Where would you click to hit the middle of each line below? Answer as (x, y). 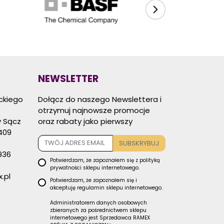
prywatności (66, 168)
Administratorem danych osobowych (98, 203)
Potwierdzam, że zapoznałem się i (93, 180)
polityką (150, 160)
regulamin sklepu (100, 188)
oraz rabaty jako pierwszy (85, 121)
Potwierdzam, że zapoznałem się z (95, 160)
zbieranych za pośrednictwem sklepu (98, 210)
